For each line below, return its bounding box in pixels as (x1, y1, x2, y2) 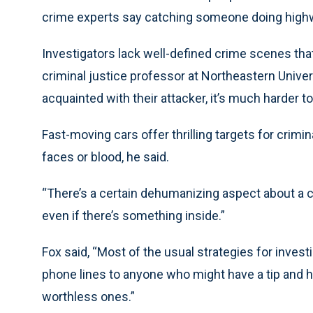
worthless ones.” (42, 289, 135, 304)
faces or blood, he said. (42, 150, 169, 164)
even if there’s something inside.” (42, 208, 225, 223)
